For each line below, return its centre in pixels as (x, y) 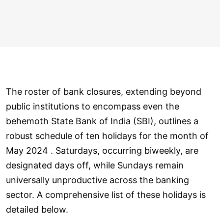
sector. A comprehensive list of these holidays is (106, 194)
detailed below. (37, 209)
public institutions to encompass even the (93, 106)
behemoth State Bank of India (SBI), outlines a (102, 121)
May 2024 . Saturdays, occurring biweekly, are (102, 150)
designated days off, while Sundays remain (95, 165)
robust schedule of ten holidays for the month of (107, 136)
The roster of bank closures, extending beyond (104, 91)
